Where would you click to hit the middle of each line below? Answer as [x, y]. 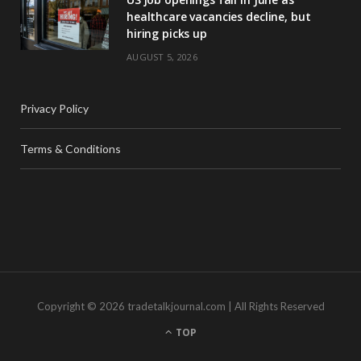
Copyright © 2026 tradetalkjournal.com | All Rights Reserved [180, 306]
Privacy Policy [54, 108]
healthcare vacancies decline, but [219, 16]
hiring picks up [167, 33]
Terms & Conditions [71, 148]
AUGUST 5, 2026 [162, 56]
